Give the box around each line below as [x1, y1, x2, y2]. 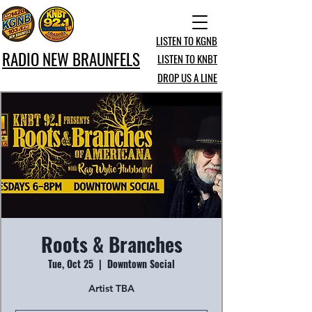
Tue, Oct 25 [48, 256, 93, 271]
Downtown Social [107, 256, 175, 271]
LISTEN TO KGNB [156, 33, 217, 48]
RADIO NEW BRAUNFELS [2, 47, 140, 71]
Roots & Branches [40, 230, 182, 258]
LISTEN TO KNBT [157, 51, 217, 66]
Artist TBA [88, 282, 134, 295]
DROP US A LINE [157, 70, 217, 85]
